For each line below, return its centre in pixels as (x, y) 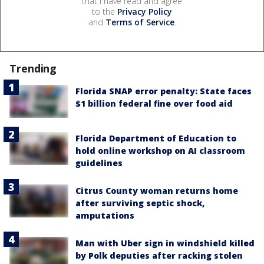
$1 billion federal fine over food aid (154, 103)
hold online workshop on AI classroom (160, 150)
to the (105, 11)
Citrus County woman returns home (157, 190)
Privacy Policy (145, 11)
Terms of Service (140, 22)
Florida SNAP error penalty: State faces (164, 91)
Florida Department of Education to (156, 138)
